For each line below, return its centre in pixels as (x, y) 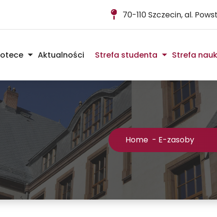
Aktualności (61, 55)
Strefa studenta (126, 55)
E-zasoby (176, 140)
